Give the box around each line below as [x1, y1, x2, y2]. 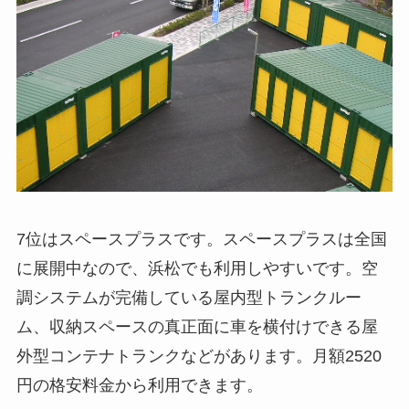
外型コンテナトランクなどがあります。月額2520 [16, 346, 382, 365]
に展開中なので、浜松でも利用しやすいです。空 [16, 258, 378, 278]
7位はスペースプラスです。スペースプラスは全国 [16, 229, 387, 248]
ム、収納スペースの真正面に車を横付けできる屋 [16, 317, 378, 336]
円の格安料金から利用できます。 [16, 375, 263, 394]
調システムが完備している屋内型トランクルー [16, 288, 362, 307]
